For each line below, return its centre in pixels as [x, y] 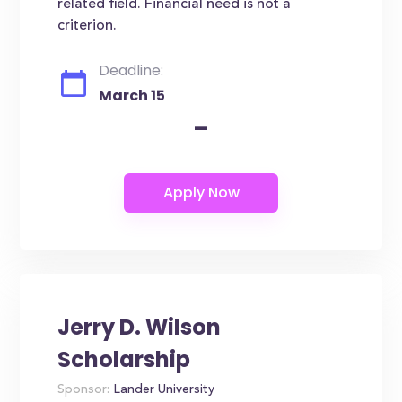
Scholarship [124, 359]
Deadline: [131, 70]
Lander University [162, 390]
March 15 [132, 96]
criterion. [87, 26]
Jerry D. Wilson [140, 327]
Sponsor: [84, 390]
